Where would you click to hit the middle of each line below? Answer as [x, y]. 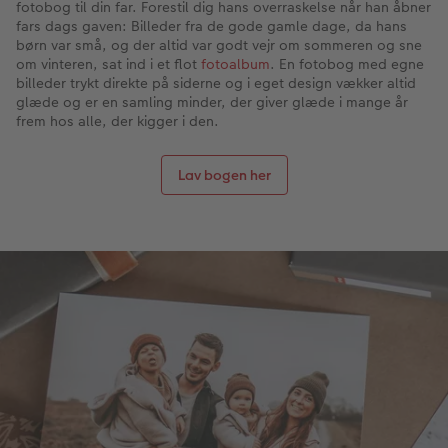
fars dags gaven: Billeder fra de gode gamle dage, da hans [211, 25]
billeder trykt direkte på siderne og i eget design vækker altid [216, 82]
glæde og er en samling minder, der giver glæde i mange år [212, 101]
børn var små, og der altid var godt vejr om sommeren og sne [219, 44]
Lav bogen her [224, 174]
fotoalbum [235, 63]
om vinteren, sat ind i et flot [108, 63]
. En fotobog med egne [347, 63]
